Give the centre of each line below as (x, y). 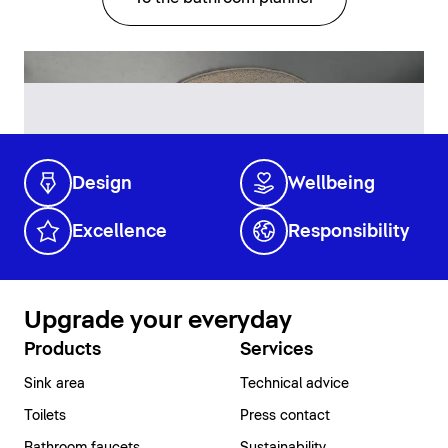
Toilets (45, 416)
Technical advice (294, 384)
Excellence (119, 232)
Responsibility (348, 232)
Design (102, 184)
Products (62, 350)
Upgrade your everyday (158, 321)
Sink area (54, 384)
